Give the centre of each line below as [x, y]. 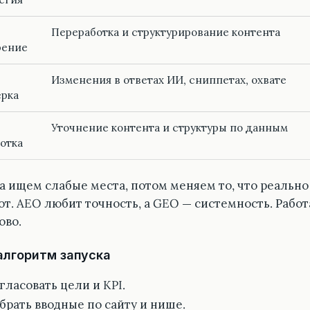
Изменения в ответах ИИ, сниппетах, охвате [169, 80]
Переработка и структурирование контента [166, 33]
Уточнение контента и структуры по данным [170, 128]
